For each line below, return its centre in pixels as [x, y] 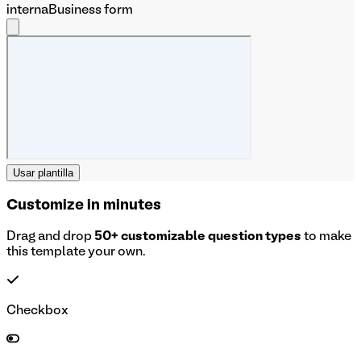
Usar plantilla [43, 172]
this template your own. [76, 253]
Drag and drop [49, 237]
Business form [91, 10]
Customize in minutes [84, 205]
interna [27, 10]
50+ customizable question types [198, 237]
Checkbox [37, 311]
